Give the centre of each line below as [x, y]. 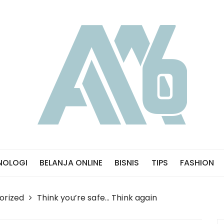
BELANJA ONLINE [71, 163]
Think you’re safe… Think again [97, 198]
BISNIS [127, 163]
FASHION [197, 163]
